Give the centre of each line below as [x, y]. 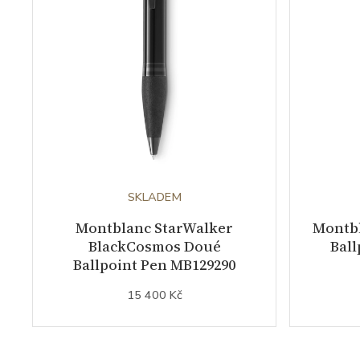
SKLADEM [154, 196]
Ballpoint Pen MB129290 [154, 264]
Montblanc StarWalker [154, 227]
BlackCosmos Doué [154, 246]
